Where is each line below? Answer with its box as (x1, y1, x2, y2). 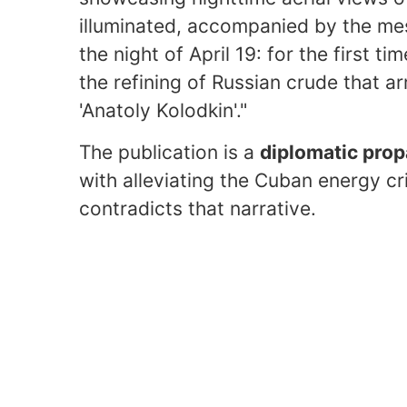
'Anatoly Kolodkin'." (79, 98, 247, 122)
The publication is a (79, 140, 260, 164)
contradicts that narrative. (79, 196, 316, 220)
